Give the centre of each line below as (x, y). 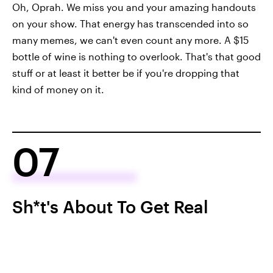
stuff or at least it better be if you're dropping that (126, 73)
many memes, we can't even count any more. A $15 (130, 40)
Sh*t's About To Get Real (110, 206)
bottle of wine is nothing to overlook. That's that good (136, 56)
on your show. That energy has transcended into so (130, 23)
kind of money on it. (58, 89)
